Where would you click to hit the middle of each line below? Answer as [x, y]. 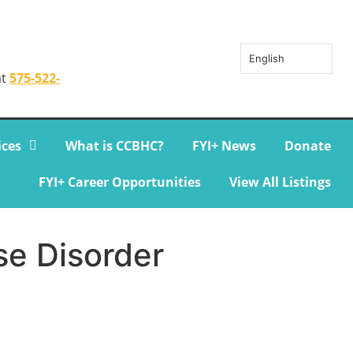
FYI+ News [224, 146]
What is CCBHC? [114, 146]
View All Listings [280, 182]
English [267, 59]
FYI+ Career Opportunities [119, 182]
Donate [307, 146]
